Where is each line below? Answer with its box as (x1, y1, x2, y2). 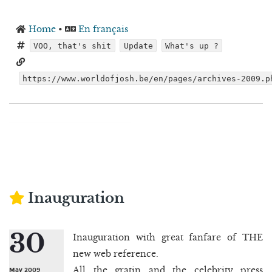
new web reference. (73, 248, 158, 259)
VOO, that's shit (33, 41, 112, 50)
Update (123, 41, 153, 50)
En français (78, 23, 128, 35)
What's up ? (165, 41, 219, 50)
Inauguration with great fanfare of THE (73, 231, 263, 243)
